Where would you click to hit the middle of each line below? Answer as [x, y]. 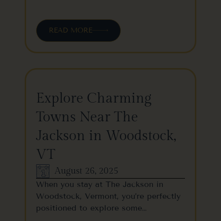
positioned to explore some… [91, 208]
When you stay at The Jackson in [100, 184]
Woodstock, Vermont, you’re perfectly [108, 196]
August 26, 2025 [87, 171]
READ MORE [71, 30]
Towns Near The [87, 117]
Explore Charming [94, 98]
